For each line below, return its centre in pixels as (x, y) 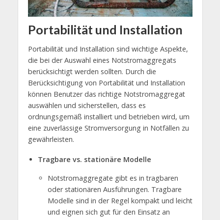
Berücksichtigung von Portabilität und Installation (106, 83)
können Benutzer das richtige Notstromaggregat (106, 94)
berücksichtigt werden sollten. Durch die (92, 72)
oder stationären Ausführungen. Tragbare (114, 190)
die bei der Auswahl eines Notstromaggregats (102, 60)
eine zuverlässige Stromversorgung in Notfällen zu (108, 128)
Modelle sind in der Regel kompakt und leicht (120, 201)
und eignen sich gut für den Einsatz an (109, 212)
